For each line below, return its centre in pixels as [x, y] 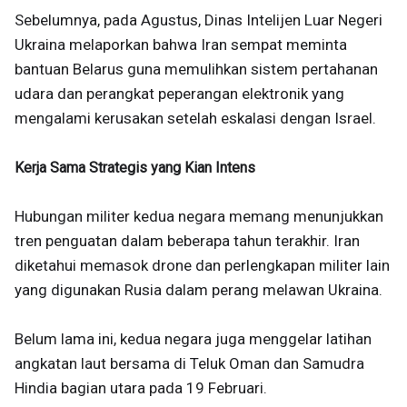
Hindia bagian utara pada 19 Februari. [141, 388]
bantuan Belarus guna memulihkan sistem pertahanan [196, 69]
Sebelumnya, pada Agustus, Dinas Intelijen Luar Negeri [199, 20]
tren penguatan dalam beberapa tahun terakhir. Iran [187, 241]
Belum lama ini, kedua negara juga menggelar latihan [193, 339]
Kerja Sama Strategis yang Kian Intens [135, 168]
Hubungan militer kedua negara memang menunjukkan [199, 216]
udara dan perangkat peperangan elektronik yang [179, 94]
